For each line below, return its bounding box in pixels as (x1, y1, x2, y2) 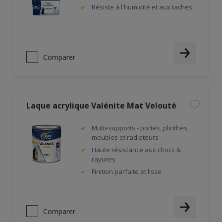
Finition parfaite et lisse (92, 167, 162, 176)
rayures (92, 155, 115, 164)
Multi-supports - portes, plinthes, (92, 123, 189, 132)
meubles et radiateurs (92, 133, 159, 142)
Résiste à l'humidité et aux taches (92, 2, 192, 11)
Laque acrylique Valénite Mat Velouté (26, 100, 176, 111)
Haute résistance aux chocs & (92, 145, 181, 154)
